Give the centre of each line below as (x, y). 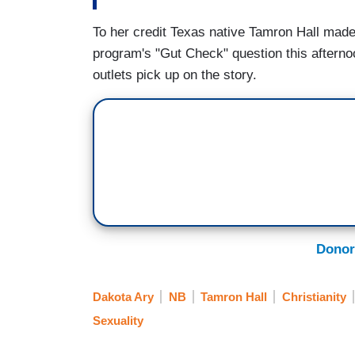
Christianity (314, 297)
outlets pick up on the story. (175, 74)
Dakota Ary (123, 297)
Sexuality (118, 321)
